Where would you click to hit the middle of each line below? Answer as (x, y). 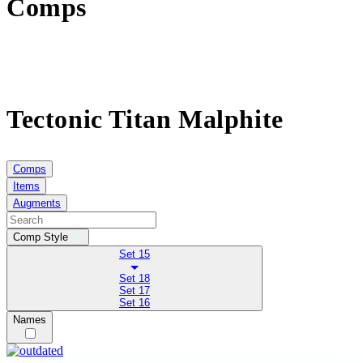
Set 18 (135, 278)
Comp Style (41, 237)
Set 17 (135, 290)
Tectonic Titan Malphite (145, 119)
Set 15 (135, 254)
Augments (37, 203)
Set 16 (135, 303)
